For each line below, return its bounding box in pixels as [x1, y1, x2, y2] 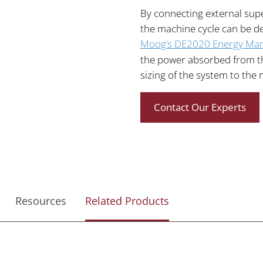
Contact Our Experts [154, 100, 246, 114]
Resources [15, 193, 66, 208]
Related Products [85, 193, 169, 208]
